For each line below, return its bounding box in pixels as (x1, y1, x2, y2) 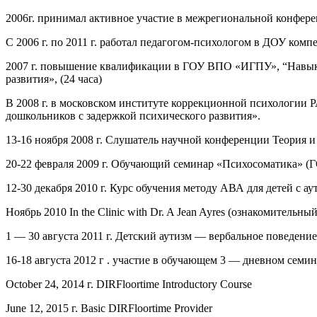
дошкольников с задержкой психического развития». (6, 110, 260, 122)
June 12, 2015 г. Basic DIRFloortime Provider (6, 302, 212, 315)
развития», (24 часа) (6, 73, 102, 86)
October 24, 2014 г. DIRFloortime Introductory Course (6, 278, 252, 291)
